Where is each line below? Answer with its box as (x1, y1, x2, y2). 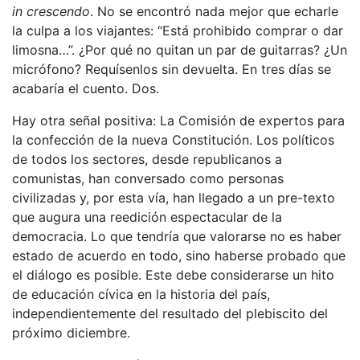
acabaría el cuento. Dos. (12, 80, 159, 96)
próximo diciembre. (12, 324, 130, 341)
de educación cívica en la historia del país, (12, 285, 270, 302)
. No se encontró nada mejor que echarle (90, 2, 338, 19)
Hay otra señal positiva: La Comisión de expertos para (12, 112, 345, 129)
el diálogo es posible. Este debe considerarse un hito (12, 266, 334, 283)
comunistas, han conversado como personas (12, 170, 284, 186)
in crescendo (12, 2, 90, 19)
